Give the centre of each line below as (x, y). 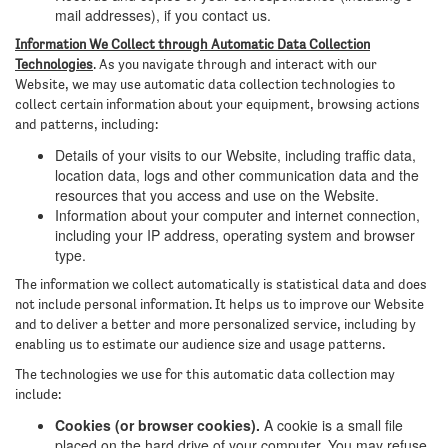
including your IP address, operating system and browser (235, 235)
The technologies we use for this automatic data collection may (205, 375)
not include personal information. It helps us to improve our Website (219, 305)
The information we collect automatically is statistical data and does (221, 285)
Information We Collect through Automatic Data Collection (192, 45)
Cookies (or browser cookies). (157, 425)
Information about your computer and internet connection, (237, 215)
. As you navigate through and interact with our (235, 65)
